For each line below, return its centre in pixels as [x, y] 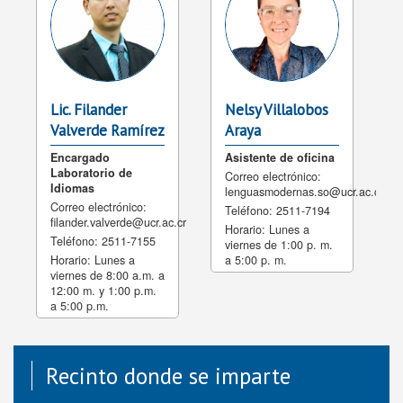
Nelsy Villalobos [277, 110]
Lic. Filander [89, 110]
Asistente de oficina [280, 158]
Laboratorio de [91, 173]
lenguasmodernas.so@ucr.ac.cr [304, 192]
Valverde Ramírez [107, 131]
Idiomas [72, 188]
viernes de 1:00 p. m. [279, 245]
